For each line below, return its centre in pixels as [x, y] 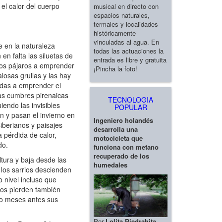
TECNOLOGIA [131, 99]
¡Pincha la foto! [115, 68]
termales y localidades [126, 24]
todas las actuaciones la [129, 51]
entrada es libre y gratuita [130, 59]
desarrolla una [116, 129]
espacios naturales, [122, 15]
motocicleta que [118, 138]
